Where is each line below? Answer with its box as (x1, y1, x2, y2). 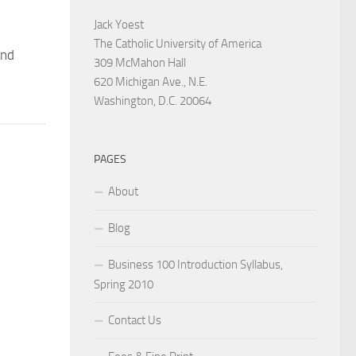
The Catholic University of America (94, 36, 261, 51)
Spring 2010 (94, 277, 153, 292)
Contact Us (108, 312, 161, 327)
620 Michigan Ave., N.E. (94, 74, 207, 89)
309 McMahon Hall (94, 55, 186, 70)
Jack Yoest (94, 17, 144, 32)
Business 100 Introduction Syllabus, (108, 257, 283, 272)
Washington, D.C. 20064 (94, 93, 211, 108)
